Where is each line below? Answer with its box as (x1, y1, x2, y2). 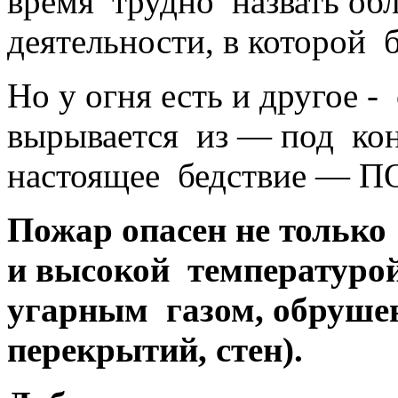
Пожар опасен (7, 210, 235, 249)
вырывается (7, 115, 196, 155)
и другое (232, 76, 358, 115)
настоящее (7, 155, 178, 195)
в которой (223, 21, 375, 60)
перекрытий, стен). (7, 330, 303, 369)
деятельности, (7, 21, 223, 60)
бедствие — (178, 155, 350, 195)
